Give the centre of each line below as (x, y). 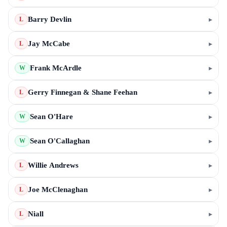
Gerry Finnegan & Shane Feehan (110, 92)
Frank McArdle (56, 68)
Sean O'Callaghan (60, 141)
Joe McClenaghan (58, 190)
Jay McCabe (49, 44)
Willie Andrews (53, 165)
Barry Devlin (50, 19)
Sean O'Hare (51, 117)
